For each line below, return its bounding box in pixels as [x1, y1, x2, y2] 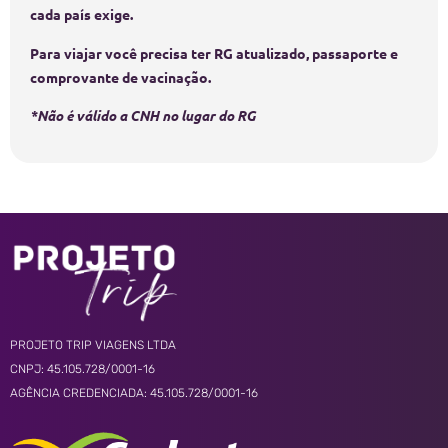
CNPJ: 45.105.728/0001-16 [10, 361, 155, 376]
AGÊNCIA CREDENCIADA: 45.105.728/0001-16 [10, 385, 258, 400]
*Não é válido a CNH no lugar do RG [30, 106, 256, 126]
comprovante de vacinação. [30, 67, 211, 86]
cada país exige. [30, 5, 133, 24]
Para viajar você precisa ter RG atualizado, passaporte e [30, 43, 398, 62]
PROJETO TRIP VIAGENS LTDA [10, 337, 176, 352]
